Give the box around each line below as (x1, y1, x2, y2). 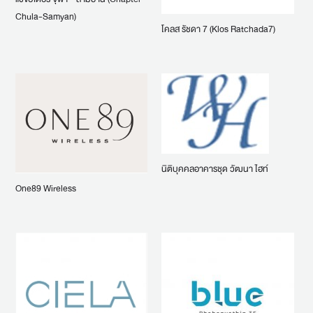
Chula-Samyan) (15, 8, 76, 24)
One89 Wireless (15, 180, 76, 196)
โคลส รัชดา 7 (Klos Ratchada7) (161, 22, 276, 38)
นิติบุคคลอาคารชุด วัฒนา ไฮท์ (161, 161, 269, 177)
